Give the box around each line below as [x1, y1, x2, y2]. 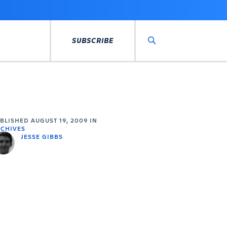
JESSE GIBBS [20, 132, 63, 140]
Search [153, 45, 179, 56]
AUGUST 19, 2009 [30, 116, 88, 124]
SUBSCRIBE [72, 35, 113, 45]
